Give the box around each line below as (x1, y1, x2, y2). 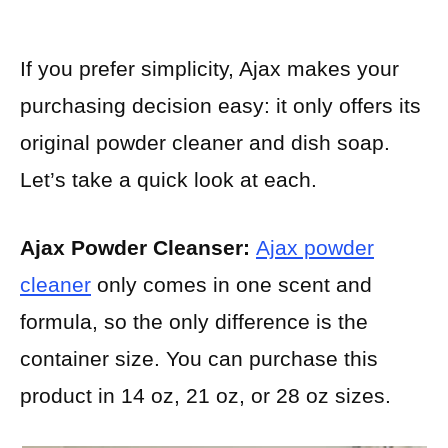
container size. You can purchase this (20, 347, 378, 371)
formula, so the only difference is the (20, 310, 368, 334)
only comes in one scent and (91, 273, 372, 297)
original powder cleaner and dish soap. (20, 130, 390, 154)
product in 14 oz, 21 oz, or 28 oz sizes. (20, 384, 391, 408)
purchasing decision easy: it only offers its (20, 93, 421, 117)
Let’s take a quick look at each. (20, 167, 317, 191)
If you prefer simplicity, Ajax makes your (20, 56, 399, 80)
